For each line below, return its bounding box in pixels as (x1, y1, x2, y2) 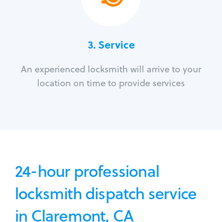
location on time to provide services (37, 77, 185, 90)
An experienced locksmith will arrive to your (21, 63, 201, 76)
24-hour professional (15, 160, 159, 182)
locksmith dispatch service (15, 182, 197, 205)
